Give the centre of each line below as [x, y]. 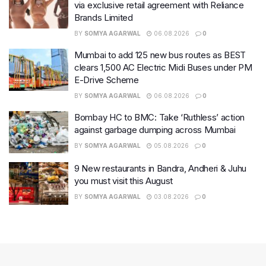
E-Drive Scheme [107, 80]
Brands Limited [104, 17]
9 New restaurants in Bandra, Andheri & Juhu [161, 169]
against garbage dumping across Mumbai [155, 129]
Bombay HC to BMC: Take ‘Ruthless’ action [159, 117]
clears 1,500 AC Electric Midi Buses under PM [163, 67]
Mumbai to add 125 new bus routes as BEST [160, 55]
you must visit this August [124, 181]
